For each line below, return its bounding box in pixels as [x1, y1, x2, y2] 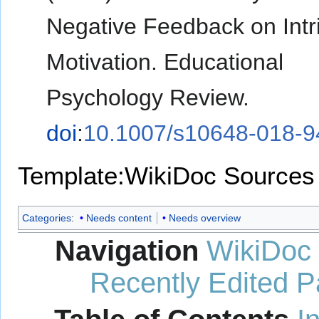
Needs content [85, 211, 152, 224]
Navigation [55, 235, 199, 267]
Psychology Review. [46, 84, 250, 110]
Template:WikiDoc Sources [18, 161, 315, 189]
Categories [22, 211, 71, 224]
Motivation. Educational [46, 48, 284, 75]
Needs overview [168, 211, 241, 224]
